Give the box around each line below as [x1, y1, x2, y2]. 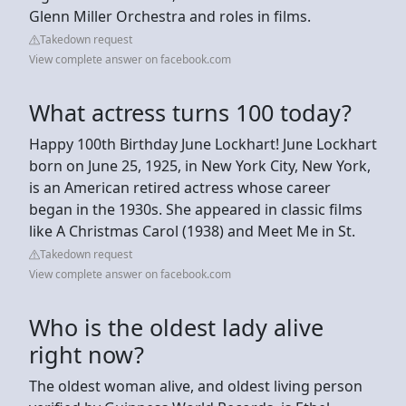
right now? [29, 338, 144, 370]
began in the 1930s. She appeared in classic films [29, 198, 362, 219]
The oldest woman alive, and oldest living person [29, 375, 362, 396]
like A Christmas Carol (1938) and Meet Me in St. [29, 220, 355, 241]
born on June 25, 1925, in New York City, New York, [29, 155, 371, 176]
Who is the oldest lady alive [29, 311, 324, 343]
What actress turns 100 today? [29, 96, 352, 128]
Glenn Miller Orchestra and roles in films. [29, 5, 314, 26]
